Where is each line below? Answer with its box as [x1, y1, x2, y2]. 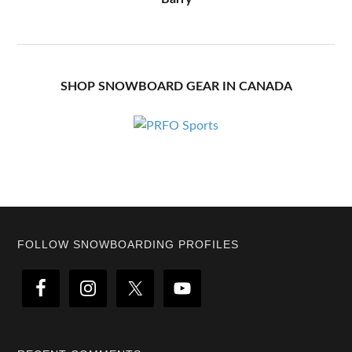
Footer [16, 238, 86, 264]
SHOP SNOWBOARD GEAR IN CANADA [60, 80, 292, 93]
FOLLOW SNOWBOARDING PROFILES [17, 238, 240, 251]
